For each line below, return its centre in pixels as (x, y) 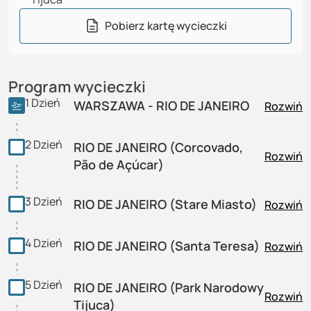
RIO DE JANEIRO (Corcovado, (158, 147)
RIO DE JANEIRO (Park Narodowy (169, 287)
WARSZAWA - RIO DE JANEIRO (161, 106)
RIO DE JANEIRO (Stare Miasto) (165, 204)
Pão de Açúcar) (119, 165)
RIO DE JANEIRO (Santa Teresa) (167, 246)
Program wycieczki (77, 87)
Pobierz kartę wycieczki (166, 26)
